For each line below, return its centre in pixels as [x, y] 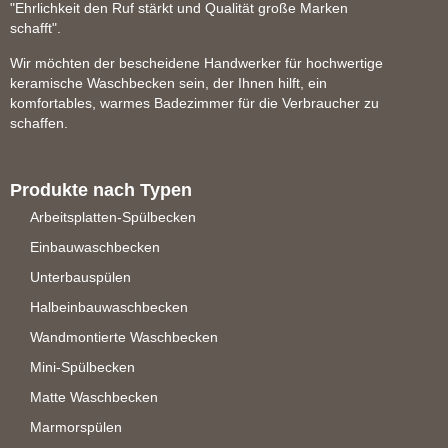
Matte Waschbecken [94, 397]
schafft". [35, 28]
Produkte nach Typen [101, 190]
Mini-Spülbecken [82, 367]
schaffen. [39, 123]
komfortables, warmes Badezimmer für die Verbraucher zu [194, 103]
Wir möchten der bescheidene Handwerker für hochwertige [196, 63]
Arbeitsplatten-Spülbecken [113, 217]
